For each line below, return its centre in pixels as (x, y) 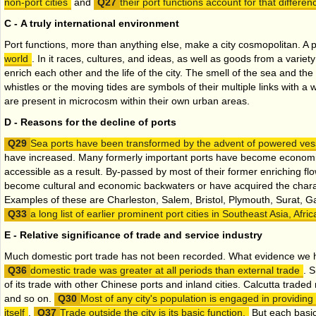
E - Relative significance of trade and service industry (135, 235)
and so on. (29, 298)
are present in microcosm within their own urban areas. (127, 101)
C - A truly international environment (92, 23)
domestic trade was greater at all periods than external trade (165, 270)
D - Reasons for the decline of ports (90, 122)
